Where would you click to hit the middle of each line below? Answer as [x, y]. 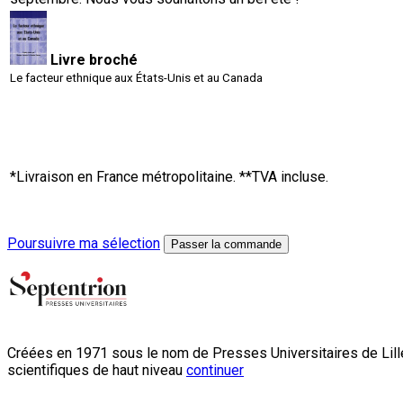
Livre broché [94, 59]
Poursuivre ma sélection [84, 243]
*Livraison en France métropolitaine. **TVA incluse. [169, 176]
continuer [215, 370]
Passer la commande [226, 244]
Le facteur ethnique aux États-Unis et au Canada [136, 77]
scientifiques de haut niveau [97, 370]
